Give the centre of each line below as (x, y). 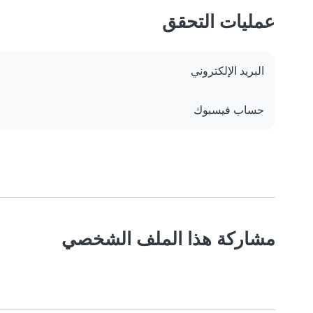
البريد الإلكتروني (227, 71)
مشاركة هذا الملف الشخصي (168, 239)
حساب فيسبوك (229, 110)
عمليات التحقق (219, 22)
